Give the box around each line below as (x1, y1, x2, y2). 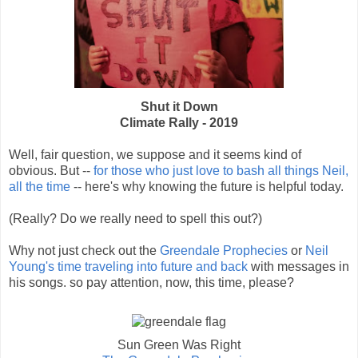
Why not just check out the (9, 243, 160, 257)
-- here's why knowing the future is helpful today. (70, 179, 344, 193)
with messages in (248, 259, 349, 273)
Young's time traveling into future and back (9, 259, 248, 273)
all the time (9, 179, 70, 193)
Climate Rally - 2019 (120, 115, 238, 129)
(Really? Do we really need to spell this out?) (9, 211, 262, 225)
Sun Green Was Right (117, 337, 241, 352)
